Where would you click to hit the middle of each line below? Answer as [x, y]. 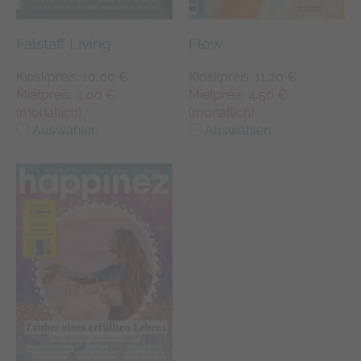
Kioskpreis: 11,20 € [243, 77]
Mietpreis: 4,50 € [238, 95]
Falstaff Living [64, 44]
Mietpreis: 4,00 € [66, 95]
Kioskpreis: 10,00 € [73, 77]
